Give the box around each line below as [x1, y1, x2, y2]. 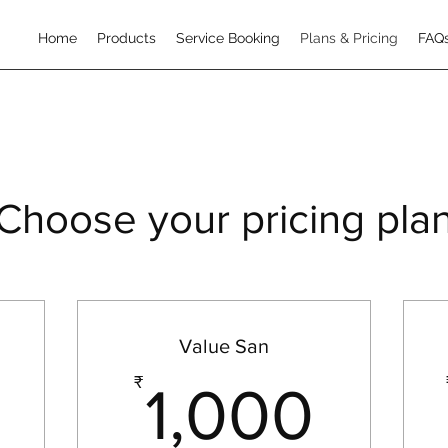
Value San [178, 335, 269, 357]
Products [97, 30, 156, 46]
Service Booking [176, 30, 280, 46]
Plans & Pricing [300, 30, 398, 46]
